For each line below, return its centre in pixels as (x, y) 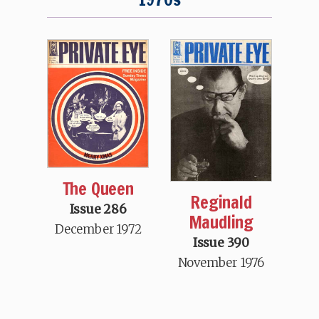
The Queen (98, 189)
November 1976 (221, 263)
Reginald (221, 203)
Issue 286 (98, 210)
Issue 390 (221, 243)
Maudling (221, 223)
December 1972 (98, 230)
